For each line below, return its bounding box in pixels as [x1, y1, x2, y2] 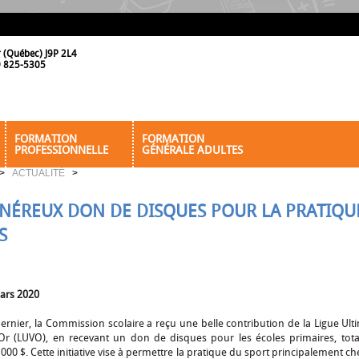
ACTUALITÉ [12, 167, 66, 179]
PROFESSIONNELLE [14, 143, 108, 158]
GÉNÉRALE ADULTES [141, 143, 243, 158]
